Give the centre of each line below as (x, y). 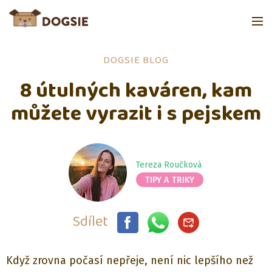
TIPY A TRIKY (170, 180)
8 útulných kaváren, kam (136, 90)
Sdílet (90, 222)
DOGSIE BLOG (136, 60)
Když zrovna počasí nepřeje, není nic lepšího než (130, 260)
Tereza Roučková (168, 165)
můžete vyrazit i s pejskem (136, 114)
